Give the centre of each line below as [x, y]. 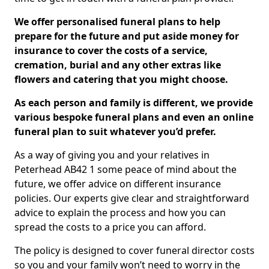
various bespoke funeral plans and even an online [134, 117]
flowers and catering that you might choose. [121, 79]
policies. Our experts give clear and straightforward [132, 198]
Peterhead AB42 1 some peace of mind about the [125, 169]
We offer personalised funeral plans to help [117, 22]
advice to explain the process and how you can [120, 213]
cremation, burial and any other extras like [118, 65]
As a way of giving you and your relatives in [112, 155]
